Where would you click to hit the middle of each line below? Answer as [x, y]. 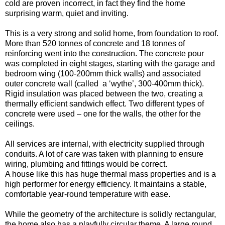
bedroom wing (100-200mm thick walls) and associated [103, 73]
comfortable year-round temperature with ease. [88, 194]
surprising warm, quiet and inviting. [67, 13]
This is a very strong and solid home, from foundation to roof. [112, 33]
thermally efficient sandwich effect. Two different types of [104, 103]
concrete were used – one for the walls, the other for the [103, 114]
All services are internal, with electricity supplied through [105, 144]
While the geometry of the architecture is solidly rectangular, [110, 214]
